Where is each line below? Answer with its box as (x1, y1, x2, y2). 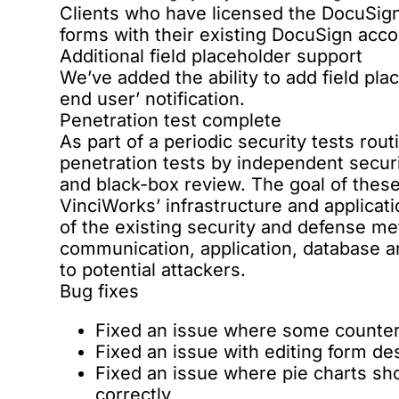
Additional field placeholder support (60, 45, 363, 67)
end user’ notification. (60, 88, 246, 110)
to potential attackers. (60, 259, 247, 281)
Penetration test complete (60, 110, 282, 131)
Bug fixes (60, 281, 140, 302)
